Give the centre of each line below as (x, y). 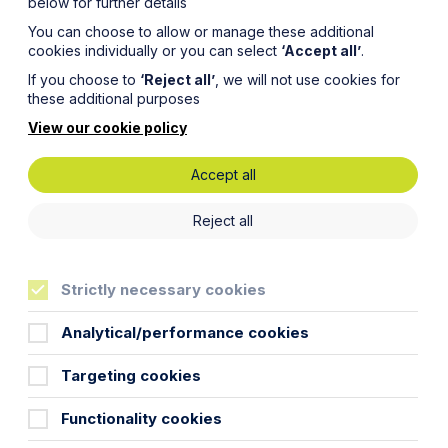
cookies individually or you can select (154, 50)
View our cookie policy (107, 127)
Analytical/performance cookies (185, 332)
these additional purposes (114, 98)
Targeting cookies (131, 375)
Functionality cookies (141, 418)
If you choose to (84, 79)
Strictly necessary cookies (163, 289)
